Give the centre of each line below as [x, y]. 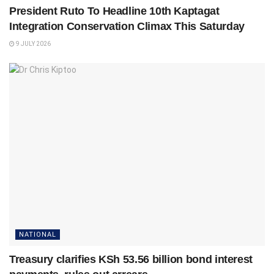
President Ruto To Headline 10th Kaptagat [114, 11]
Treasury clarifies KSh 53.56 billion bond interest [131, 259]
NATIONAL [38, 234]
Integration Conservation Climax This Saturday [127, 26]
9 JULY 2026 [33, 43]
